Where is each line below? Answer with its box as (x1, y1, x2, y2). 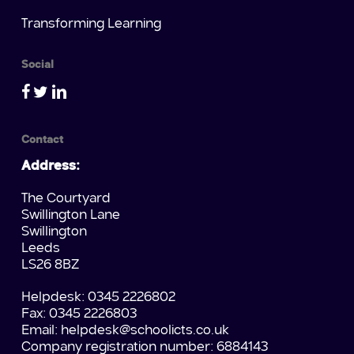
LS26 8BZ (21, 258, 79, 273)
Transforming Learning (21, 17, 161, 32)
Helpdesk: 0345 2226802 (21, 291, 175, 305)
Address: (21, 160, 80, 174)
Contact (21, 134, 63, 146)
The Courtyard (21, 192, 111, 206)
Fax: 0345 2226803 (21, 307, 137, 322)
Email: (21, 324, 61, 338)
